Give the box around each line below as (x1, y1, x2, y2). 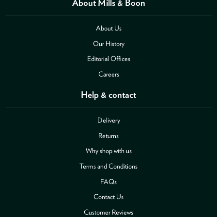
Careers (98, 69, 119, 78)
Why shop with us (85, 146, 132, 155)
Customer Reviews (84, 207, 133, 216)
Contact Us (93, 192, 124, 201)
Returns (98, 131, 119, 139)
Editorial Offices (87, 54, 130, 63)
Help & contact (81, 89, 136, 100)
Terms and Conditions (79, 161, 138, 170)
